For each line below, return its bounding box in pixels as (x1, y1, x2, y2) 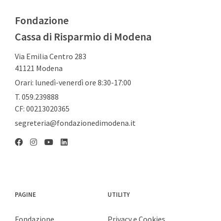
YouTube (44, 148, 72, 158)
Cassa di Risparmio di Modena (15, 29, 151, 43)
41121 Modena (15, 63, 63, 73)
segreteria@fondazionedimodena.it (15, 117, 136, 128)
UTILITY (108, 190, 130, 199)
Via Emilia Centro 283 (15, 51, 86, 61)
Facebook (14, 148, 46, 158)
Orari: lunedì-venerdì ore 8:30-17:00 (15, 77, 131, 87)
